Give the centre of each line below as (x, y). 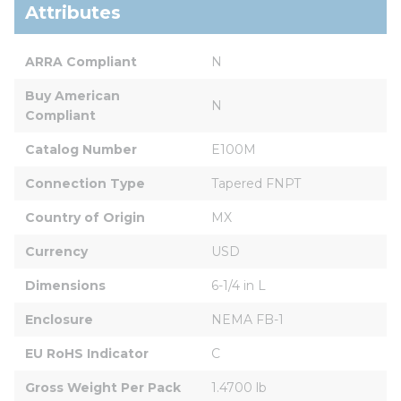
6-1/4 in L (239, 285)
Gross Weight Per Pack (103, 387)
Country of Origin (85, 217)
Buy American (74, 95)
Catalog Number (81, 149)
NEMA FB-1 (247, 319)
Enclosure (59, 319)
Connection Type (85, 183)
